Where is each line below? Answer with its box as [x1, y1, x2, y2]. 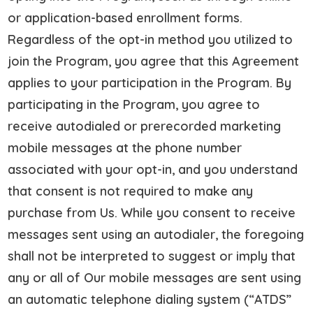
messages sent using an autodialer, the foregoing [8, 226, 305, 242]
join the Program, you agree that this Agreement [8, 52, 300, 69]
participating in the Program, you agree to [8, 96, 261, 112]
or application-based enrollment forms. [8, 9, 243, 26]
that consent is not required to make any [8, 182, 254, 199]
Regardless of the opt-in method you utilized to [8, 31, 293, 48]
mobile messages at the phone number [8, 139, 242, 156]
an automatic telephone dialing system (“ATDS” [8, 291, 292, 307]
